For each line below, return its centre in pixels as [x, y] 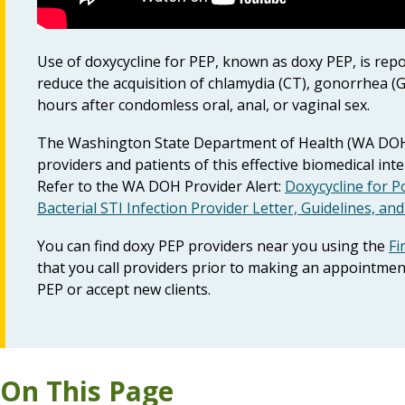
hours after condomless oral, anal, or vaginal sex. [203, 105]
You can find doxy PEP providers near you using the [213, 246]
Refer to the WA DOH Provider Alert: [161, 186]
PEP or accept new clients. [124, 289]
